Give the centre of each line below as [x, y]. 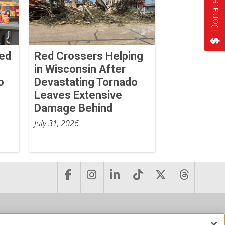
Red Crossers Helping [88, 56]
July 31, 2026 [56, 123]
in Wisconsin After [80, 69]
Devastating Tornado [86, 82]
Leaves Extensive [78, 95]
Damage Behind [73, 108]
